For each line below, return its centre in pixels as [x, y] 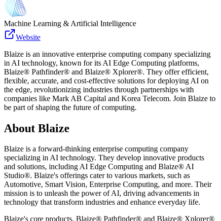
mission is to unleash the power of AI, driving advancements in [102, 193]
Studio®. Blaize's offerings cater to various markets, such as [97, 176]
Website [28, 37]
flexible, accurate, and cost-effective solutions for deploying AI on [106, 80]
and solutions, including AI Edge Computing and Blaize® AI [99, 167]
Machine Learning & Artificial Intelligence [70, 23]
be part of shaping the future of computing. [70, 107]
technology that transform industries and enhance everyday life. [102, 202]
